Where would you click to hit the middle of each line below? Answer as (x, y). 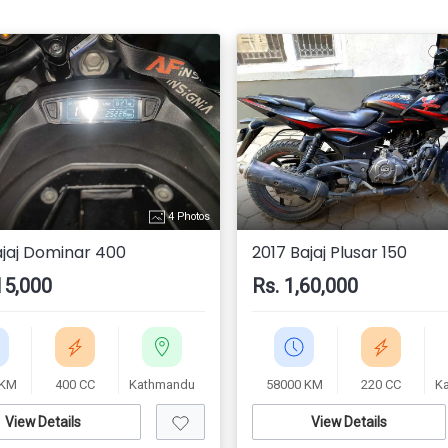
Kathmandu (161, 384)
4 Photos (187, 216)
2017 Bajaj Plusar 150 (329, 252)
